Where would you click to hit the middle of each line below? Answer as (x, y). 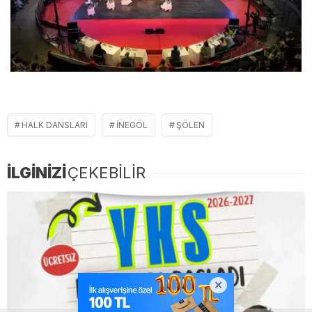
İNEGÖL (132, 125)
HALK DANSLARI (55, 125)
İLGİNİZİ (37, 172)
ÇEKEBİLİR (107, 172)
